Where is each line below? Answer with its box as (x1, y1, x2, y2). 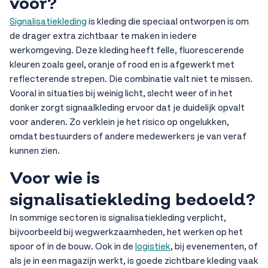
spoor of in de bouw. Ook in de (10, 240, 135, 252)
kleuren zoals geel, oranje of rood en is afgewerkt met (10, 59, 234, 71)
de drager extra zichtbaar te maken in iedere (10, 30, 197, 42)
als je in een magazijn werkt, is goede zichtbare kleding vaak (10, 255, 258, 267)
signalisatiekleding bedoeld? (10, 188, 255, 212)
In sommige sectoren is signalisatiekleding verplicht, (10, 212, 226, 224)
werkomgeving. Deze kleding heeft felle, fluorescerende (10, 44, 244, 56)
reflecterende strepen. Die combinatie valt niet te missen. (10, 73, 252, 85)
